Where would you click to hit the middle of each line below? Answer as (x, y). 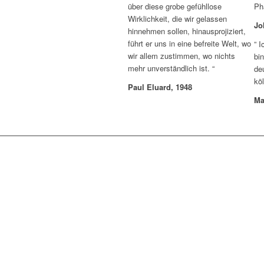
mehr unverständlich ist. (169, 68)
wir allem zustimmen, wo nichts (181, 55)
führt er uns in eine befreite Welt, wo (189, 43)
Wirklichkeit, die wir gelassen (177, 18)
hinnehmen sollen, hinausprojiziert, (187, 31)
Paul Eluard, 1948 (160, 87)
